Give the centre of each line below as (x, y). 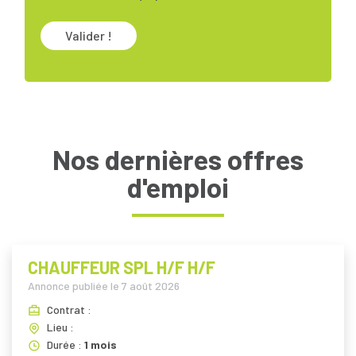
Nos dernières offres (178, 159)
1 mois (101, 344)
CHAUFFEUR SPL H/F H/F (122, 267)
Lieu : (60, 327)
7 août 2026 (151, 285)
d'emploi (178, 186)
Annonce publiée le (75, 285)
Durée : (66, 344)
